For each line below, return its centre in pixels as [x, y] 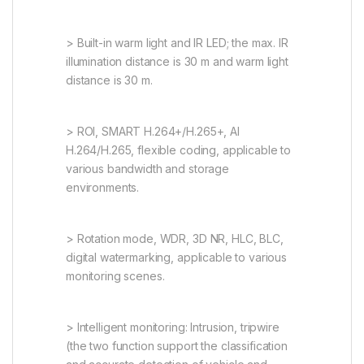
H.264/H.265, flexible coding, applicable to [178, 149]
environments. [103, 187]
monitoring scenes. [115, 275]
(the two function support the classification [177, 345]
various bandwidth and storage [147, 168]
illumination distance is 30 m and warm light [177, 61]
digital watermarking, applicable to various [176, 257]
